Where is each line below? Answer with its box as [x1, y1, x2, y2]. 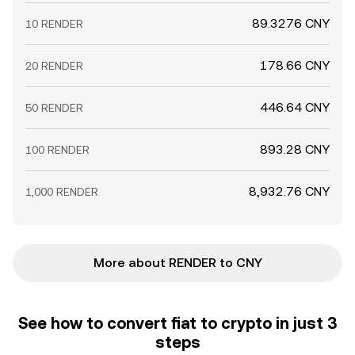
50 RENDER [25, 101, 83, 114]
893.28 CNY [260, 142, 330, 157]
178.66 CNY [260, 58, 330, 73]
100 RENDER [25, 143, 90, 156]
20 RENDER [25, 59, 83, 72]
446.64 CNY [260, 100, 330, 115]
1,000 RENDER [25, 185, 98, 198]
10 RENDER [25, 17, 83, 30]
